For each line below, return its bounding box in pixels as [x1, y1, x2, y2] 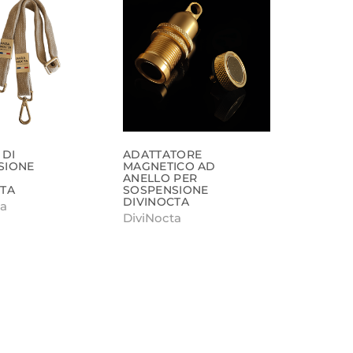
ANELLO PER [123, 170, 198, 185]
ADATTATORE [123, 147, 203, 162]
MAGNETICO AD [123, 158, 216, 173]
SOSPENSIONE [123, 182, 209, 197]
